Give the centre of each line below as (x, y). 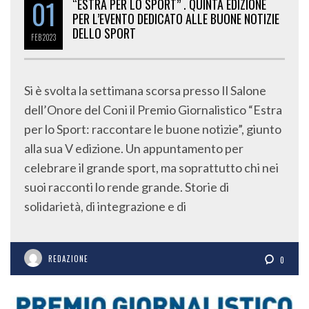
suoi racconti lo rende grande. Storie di (127, 187)
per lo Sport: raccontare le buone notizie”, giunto (153, 129)
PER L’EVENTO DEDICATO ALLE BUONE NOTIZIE (176, 18)
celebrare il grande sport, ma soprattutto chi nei (151, 167)
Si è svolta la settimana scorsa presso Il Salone (145, 90)
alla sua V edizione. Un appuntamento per (134, 148)
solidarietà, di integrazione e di (105, 206)
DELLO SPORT (104, 33)
